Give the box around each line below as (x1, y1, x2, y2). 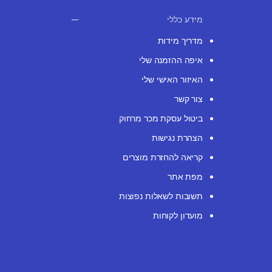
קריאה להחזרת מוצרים (122, 152, 203, 163)
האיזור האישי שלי (141, 74, 203, 85)
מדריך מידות (157, 35, 203, 46)
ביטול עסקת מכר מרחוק (118, 113, 203, 124)
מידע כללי (167, 14, 203, 25)
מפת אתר (167, 171, 203, 182)
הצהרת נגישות (151, 132, 203, 143)
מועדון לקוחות (152, 210, 203, 221)
